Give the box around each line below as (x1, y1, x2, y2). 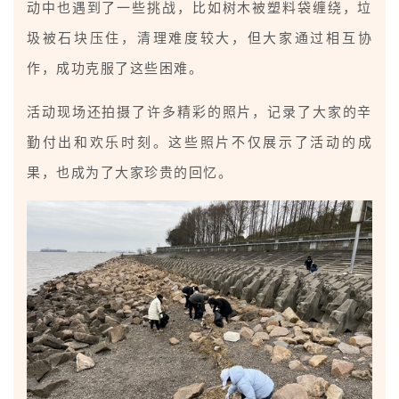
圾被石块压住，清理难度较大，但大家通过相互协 (27, 28, 372, 46)
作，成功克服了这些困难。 (27, 58, 203, 77)
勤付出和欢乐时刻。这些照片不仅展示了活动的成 (27, 132, 372, 151)
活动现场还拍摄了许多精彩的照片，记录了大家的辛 (27, 102, 372, 120)
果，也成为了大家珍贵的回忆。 (27, 162, 232, 181)
